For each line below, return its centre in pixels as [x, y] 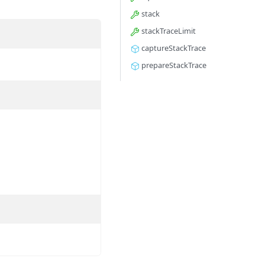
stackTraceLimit [168, 31]
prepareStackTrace [173, 65]
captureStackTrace [173, 48]
